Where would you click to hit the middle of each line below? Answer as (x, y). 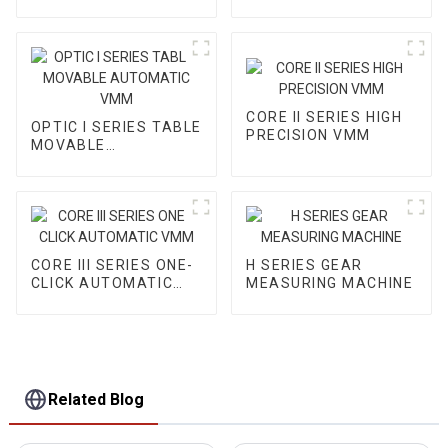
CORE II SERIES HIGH (324, 116)
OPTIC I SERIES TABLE (116, 127)
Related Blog (96, 399)
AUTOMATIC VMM (98, 163)
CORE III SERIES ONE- (112, 265)
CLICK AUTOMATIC (102, 283)
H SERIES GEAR (304, 265)
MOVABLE (68, 145)
